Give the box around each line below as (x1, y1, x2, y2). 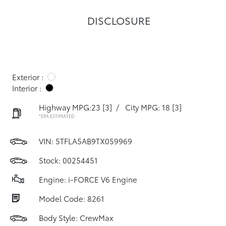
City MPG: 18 (125, 101, 170, 112)
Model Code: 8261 (39, 193, 104, 204)
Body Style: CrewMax (39, 212, 114, 223)
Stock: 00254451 (39, 154, 98, 165)
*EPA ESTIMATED (39, 112, 75, 119)
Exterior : (12, 71, 43, 82)
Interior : (12, 82, 41, 93)
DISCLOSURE (87, 13, 151, 27)
